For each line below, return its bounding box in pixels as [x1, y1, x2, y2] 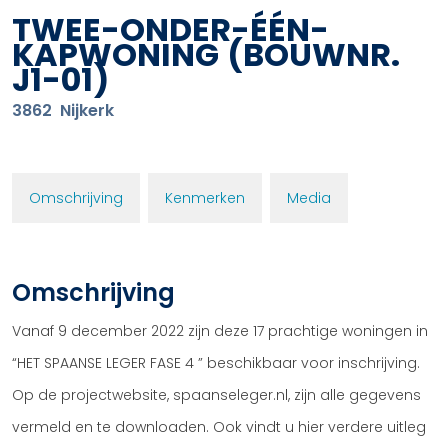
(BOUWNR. [227, 32, 400, 77]
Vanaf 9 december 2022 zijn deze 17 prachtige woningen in [12, 321, 428, 341]
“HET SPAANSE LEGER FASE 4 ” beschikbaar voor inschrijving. [12, 353, 420, 373]
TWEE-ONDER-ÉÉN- [12, 7, 329, 52]
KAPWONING [12, 32, 219, 77]
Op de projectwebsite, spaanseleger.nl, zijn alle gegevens [12, 385, 421, 405]
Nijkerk [60, 99, 114, 122]
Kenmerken [165, 188, 245, 208]
